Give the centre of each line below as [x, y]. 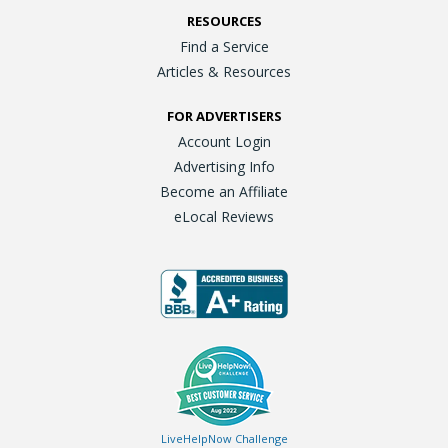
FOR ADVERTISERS [224, 115]
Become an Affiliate [224, 191]
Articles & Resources [224, 71]
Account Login [224, 141]
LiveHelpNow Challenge [224, 438]
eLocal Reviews [224, 216]
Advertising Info [224, 166]
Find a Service [224, 46]
